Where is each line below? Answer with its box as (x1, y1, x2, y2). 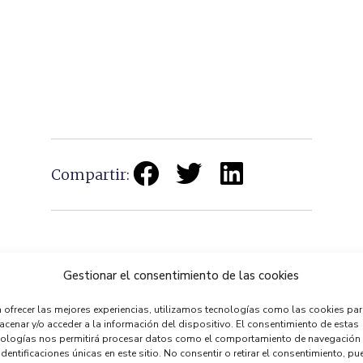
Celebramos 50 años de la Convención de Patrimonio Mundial (164, 312, 180, 338)
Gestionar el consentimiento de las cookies (63, 267, 300, 284)
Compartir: (50, 164, 130, 184)
